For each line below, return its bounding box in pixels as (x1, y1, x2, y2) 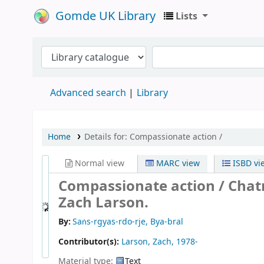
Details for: (84, 131, 130, 143)
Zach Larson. (58, 192, 148, 213)
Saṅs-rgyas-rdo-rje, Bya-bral (72, 216, 184, 229)
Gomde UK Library (55, 8, 156, 25)
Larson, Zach (121, 236, 171, 249)
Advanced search (50, 86, 126, 100)
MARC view (154, 157, 200, 170)
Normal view (72, 157, 124, 170)
